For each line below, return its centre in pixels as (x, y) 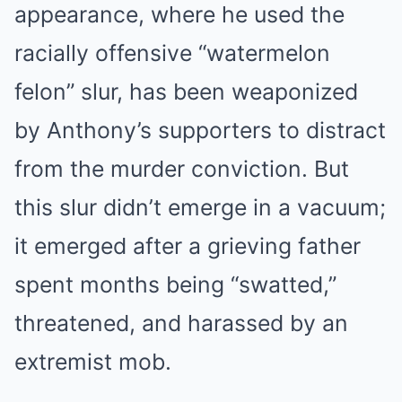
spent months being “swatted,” (175, 284)
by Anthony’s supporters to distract (200, 130)
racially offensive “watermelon (172, 53)
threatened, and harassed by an (181, 323)
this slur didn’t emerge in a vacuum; (200, 207)
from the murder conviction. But (182, 169)
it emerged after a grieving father (188, 246)
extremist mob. (93, 362)
